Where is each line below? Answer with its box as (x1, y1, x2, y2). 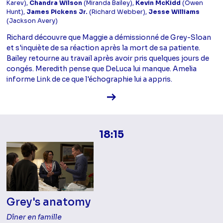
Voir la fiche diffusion (115, 91, 187, 101)
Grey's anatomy (6, 195, 92, 209)
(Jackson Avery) (6, 16, 58, 25)
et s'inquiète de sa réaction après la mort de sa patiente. (6, 43, 201, 52)
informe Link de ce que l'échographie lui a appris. (6, 74, 173, 84)
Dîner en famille (6, 212, 62, 222)
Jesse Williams (148, 7, 200, 16)
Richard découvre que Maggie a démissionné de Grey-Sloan (6, 32, 212, 42)
